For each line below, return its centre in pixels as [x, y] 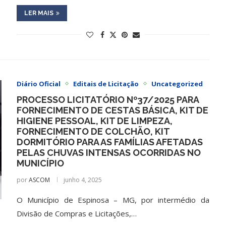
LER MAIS [39, 13]
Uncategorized [177, 83]
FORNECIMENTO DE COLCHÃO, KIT [93, 131]
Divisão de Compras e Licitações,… [77, 213]
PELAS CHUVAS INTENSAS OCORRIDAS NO [109, 152]
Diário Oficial [39, 83]
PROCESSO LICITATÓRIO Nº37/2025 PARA [108, 99]
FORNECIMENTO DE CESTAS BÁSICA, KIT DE [113, 110]
